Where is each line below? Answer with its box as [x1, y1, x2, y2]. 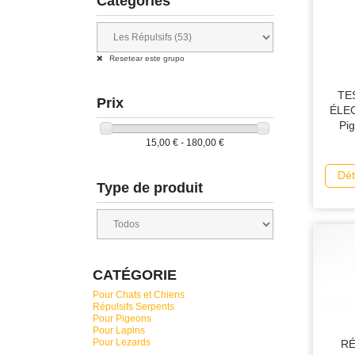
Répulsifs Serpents [93, 300, 174, 312]
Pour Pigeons [93, 312, 151, 324]
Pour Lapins [93, 324, 145, 336]
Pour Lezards [93, 336, 151, 348]
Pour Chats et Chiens [93, 288, 185, 300]
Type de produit [97, 179, 203, 196]
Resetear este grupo [107, 54, 185, 63]
